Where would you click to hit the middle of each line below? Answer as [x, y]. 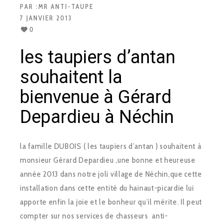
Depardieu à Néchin [97, 117]
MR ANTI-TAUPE [66, 6]
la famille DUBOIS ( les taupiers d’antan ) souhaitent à [111, 146]
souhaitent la [71, 77]
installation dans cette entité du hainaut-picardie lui [107, 188]
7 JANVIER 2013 [46, 18]
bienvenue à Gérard [96, 97]
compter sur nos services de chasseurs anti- [94, 216]
